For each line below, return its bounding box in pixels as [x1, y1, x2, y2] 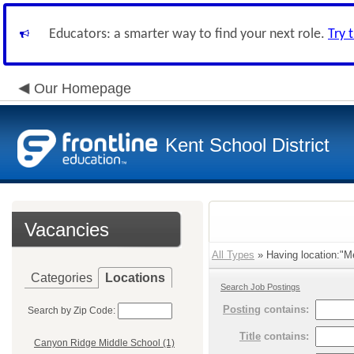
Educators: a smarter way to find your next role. [49, 27, 328, 42]
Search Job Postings [220, 282, 300, 292]
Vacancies [24, 219, 109, 240]
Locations [105, 271, 165, 284]
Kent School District [165, 134, 330, 156]
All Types [212, 249, 254, 261]
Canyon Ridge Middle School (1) [34, 337, 175, 349]
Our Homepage [34, 81, 131, 96]
